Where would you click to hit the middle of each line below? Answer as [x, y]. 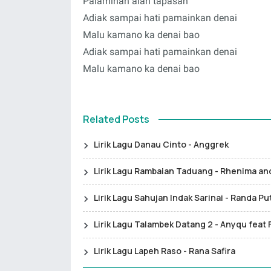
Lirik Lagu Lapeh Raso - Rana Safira [165, 251]
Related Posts [116, 119]
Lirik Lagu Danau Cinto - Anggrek [161, 144]
